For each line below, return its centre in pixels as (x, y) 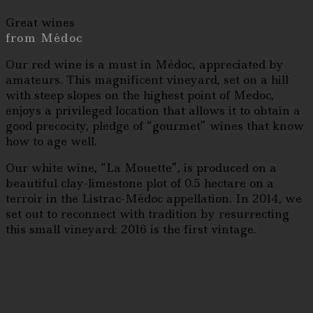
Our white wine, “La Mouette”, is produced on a (141, 167)
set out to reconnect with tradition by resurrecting (147, 213)
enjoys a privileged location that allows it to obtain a (153, 110)
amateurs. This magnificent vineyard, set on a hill (147, 79)
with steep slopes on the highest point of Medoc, (140, 95)
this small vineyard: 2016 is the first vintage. (131, 229)
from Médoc (44, 37)
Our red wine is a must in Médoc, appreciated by (145, 64)
